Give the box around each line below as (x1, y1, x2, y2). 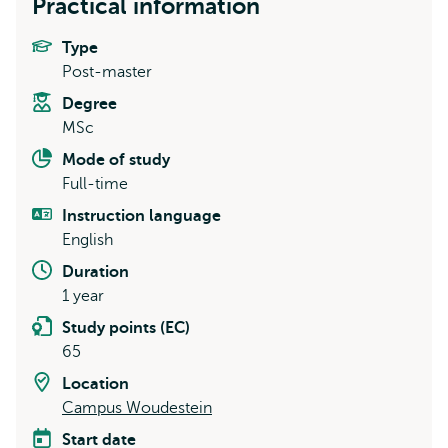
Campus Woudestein (62, 399, 212, 417)
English (62, 231, 113, 249)
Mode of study (62, 151, 170, 169)
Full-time (62, 175, 128, 193)
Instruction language (62, 207, 221, 225)
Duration (62, 263, 129, 281)
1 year (62, 287, 104, 305)
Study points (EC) (62, 319, 190, 337)
